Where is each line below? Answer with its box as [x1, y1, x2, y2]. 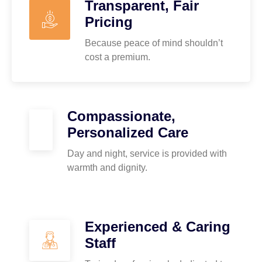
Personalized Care [67, 124, 188, 140]
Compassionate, [67, 108, 175, 124]
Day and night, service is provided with [67, 148, 227, 158]
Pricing [85, 13, 133, 30]
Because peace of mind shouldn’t [85, 37, 223, 48]
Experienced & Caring [85, 218, 230, 235]
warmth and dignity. [67, 162, 147, 173]
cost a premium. [85, 51, 150, 62]
